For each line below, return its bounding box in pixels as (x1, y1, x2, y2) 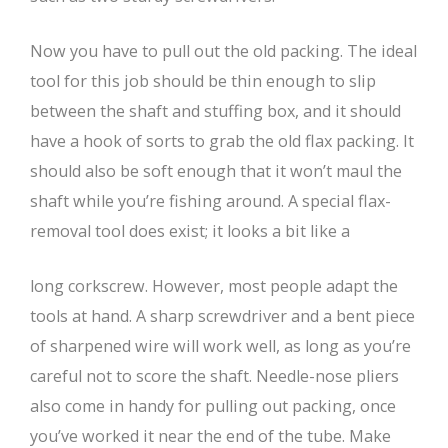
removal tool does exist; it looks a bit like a (30, 220, 350, 243)
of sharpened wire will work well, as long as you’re (30, 335, 411, 358)
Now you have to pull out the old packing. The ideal (30, 40, 417, 63)
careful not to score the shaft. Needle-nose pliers (30, 365, 399, 388)
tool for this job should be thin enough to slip (30, 70, 376, 93)
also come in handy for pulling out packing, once (30, 395, 396, 418)
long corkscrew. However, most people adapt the (30, 275, 398, 298)
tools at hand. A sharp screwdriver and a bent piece (30, 305, 415, 328)
